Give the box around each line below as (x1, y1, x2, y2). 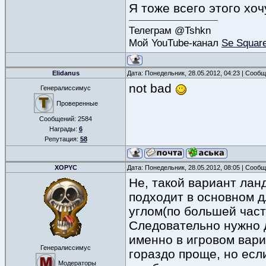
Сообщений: (39, 115, 78, 122)
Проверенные (56, 100, 98, 107)
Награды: (49, 125, 79, 132)
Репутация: (44, 135, 80, 142)
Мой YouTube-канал (129, 36, 221, 49)
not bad (129, 81, 175, 95)
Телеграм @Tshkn (129, 24, 211, 36)
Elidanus (52, 69, 80, 77)
